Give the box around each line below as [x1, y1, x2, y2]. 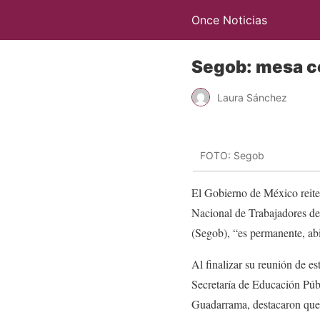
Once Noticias [191, 13, 267, 27]
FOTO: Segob [200, 149, 264, 162]
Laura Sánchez [217, 91, 287, 104]
